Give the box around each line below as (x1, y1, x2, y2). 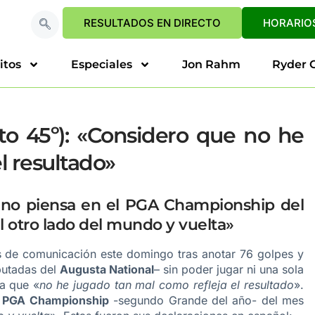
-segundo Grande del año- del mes (108, 293, 304, 307)
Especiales (71, 58, 132, 71)
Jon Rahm (182, 58, 240, 71)
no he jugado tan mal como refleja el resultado (39, 278, 295, 292)
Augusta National (60, 262, 154, 276)
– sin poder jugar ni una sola (154, 262, 304, 276)
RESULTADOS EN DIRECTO (84, 16, 221, 30)
